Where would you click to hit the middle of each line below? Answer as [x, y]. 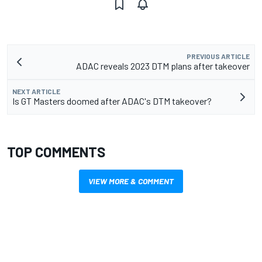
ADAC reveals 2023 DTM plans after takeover [163, 65]
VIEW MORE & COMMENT [131, 181]
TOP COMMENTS [56, 151]
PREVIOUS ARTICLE [218, 56]
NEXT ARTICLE [36, 91]
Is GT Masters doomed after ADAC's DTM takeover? [112, 101]
